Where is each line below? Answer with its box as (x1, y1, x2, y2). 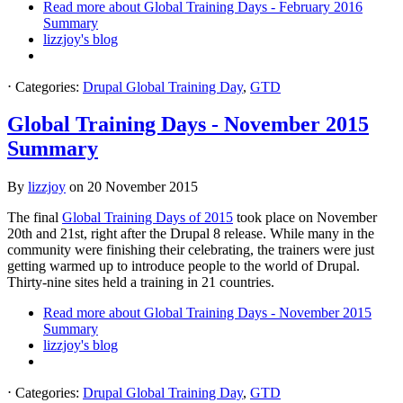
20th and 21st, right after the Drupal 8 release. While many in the (7, 226, 374, 242)
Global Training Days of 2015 (62, 210, 233, 226)
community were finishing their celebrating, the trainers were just (7, 242, 374, 258)
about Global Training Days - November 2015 (105, 305, 372, 321)
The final (7, 210, 62, 226)
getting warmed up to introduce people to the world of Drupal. (7, 258, 360, 274)
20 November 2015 (87, 179, 198, 195)
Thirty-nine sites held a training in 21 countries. (7, 274, 274, 291)
